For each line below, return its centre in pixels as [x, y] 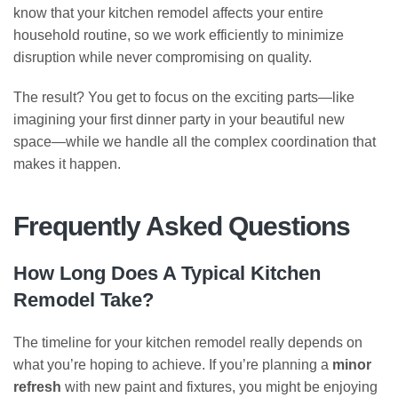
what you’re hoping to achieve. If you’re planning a [173, 364]
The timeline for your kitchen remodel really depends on [188, 342]
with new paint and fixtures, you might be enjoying [219, 386]
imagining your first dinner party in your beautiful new [179, 119]
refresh [37, 386]
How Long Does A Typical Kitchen [167, 273]
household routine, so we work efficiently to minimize [179, 35]
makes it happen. [67, 163]
